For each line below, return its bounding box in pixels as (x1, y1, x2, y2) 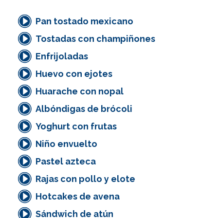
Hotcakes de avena (36, 191, 120, 202)
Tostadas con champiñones (36, 34, 155, 44)
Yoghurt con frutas (36, 121, 117, 132)
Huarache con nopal (36, 86, 124, 97)
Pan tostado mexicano (36, 16, 133, 27)
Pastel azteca (36, 156, 96, 167)
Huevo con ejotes (36, 69, 112, 79)
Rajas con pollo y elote (36, 174, 135, 184)
